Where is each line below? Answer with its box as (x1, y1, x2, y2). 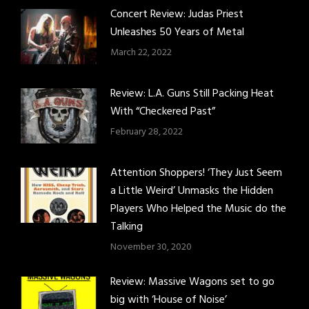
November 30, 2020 (110, 239, 192, 256)
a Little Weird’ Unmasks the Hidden (110, 182, 273, 201)
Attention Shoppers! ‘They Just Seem (110, 164, 282, 183)
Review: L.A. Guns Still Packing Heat (110, 85, 274, 103)
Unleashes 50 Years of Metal (110, 23, 244, 42)
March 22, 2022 (110, 45, 172, 61)
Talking (110, 218, 143, 237)
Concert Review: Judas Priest (110, 6, 243, 24)
